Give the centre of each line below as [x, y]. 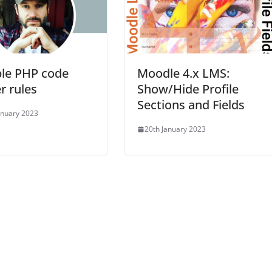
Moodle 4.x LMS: [183, 73]
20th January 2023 [175, 129]
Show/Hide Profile [188, 89]
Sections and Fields [191, 105]
